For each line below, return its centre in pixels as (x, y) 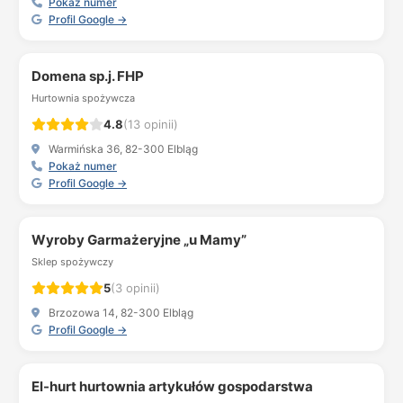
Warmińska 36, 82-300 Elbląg (122, 149)
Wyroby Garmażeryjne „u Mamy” (139, 240)
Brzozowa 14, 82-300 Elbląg (120, 313)
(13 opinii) (151, 124)
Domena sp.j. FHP (88, 76)
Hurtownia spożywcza (83, 98)
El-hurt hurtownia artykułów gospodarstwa (172, 386)
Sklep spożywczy (72, 262)
